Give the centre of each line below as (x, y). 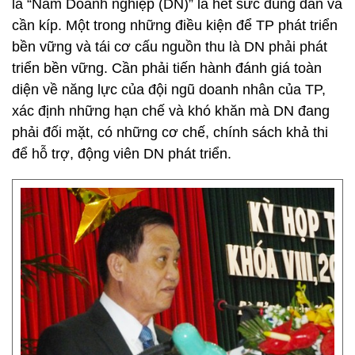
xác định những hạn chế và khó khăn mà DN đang (171, 111)
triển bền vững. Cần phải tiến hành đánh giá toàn (167, 68)
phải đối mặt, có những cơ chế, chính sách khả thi (170, 132)
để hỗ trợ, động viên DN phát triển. (122, 154)
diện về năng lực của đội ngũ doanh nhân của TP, (169, 90)
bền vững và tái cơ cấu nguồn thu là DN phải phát (170, 47)
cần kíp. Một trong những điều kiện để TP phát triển (175, 25)
